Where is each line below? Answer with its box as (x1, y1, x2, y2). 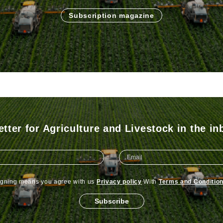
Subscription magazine (69, 11, 154, 20)
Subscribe (94, 197, 129, 206)
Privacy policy (96, 178, 142, 186)
